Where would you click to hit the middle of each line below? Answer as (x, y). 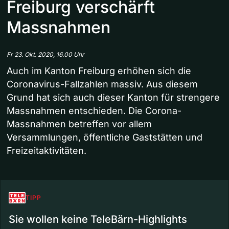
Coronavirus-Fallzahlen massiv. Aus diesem (102, 84)
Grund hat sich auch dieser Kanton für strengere (113, 98)
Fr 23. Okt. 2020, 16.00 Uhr (45, 55)
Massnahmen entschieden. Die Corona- (94, 111)
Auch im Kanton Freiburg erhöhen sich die (99, 71)
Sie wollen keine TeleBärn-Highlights (98, 220)
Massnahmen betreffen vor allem (79, 124)
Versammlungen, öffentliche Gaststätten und (105, 138)
